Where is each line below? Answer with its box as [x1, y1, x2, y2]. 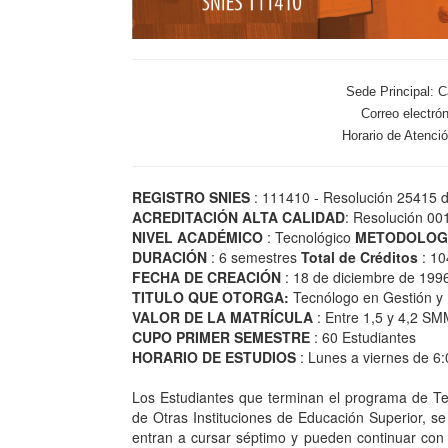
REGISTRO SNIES [132, 186, 250, 207]
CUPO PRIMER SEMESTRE [132, 326, 310, 347]
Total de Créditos [301, 246, 418, 267]
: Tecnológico [263, 226, 355, 247]
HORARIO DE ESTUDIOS [132, 346, 296, 367]
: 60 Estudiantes [310, 326, 416, 347]
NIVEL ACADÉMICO [132, 226, 263, 247]
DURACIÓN [132, 246, 207, 267]
